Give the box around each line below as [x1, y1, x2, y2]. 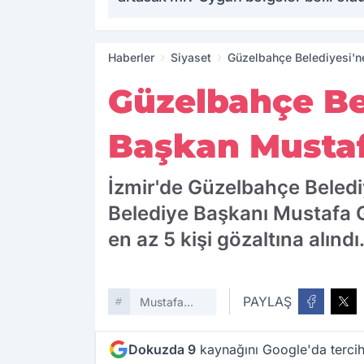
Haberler [108, 50, 154, 65]
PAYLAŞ [242, 293, 292, 310]
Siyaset [171, 50, 211, 65]
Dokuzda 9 [128, 341, 196, 358]
